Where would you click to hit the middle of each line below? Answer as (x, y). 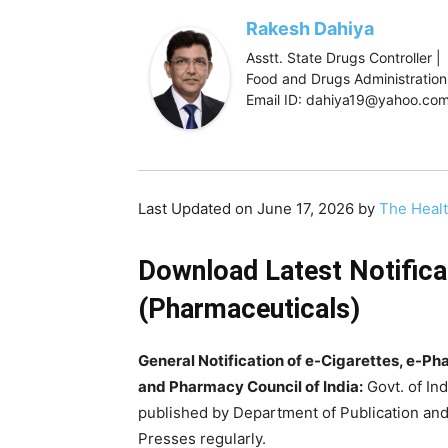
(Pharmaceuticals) (249, 308)
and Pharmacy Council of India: (250, 386)
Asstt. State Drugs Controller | (343, 57)
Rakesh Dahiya (310, 28)
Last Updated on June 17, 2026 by (258, 208)
